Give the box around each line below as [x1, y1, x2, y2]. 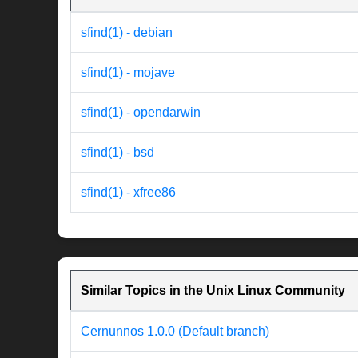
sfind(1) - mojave [81, 66, 175, 80]
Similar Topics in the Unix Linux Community [81, 284, 345, 298]
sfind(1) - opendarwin [81, 105, 201, 120]
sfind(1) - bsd [81, 145, 154, 160]
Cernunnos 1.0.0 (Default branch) [81, 324, 269, 339]
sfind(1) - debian [81, 26, 173, 40]
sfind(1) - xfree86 [81, 185, 176, 200]
